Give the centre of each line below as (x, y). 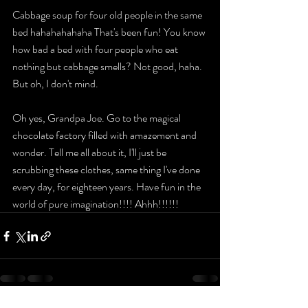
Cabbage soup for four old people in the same (108, 15)
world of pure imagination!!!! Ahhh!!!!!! (96, 204)
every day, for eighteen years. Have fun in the (108, 187)
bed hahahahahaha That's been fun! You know (110, 32)
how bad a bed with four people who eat (96, 49)
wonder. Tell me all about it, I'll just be (90, 153)
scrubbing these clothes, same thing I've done (107, 170)
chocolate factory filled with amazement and (106, 135)
